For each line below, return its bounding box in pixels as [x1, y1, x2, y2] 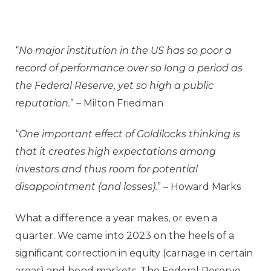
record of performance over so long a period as [15, 62, 243, 74]
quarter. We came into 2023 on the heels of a [15, 229, 234, 241]
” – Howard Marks [157, 181, 241, 193]
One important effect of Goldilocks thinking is [19, 128, 240, 140]
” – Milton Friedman [70, 97, 163, 109]
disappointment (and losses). [15, 181, 157, 193]
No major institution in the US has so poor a [19, 44, 232, 56]
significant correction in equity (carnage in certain [15, 247, 253, 259]
